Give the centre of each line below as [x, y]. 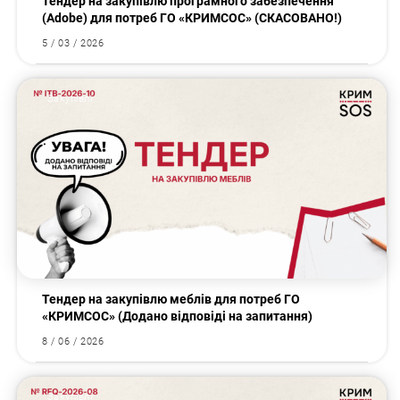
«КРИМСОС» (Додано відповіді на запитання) [178, 317]
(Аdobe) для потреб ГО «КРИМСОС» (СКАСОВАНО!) [192, 18]
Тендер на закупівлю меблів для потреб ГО [171, 300]
